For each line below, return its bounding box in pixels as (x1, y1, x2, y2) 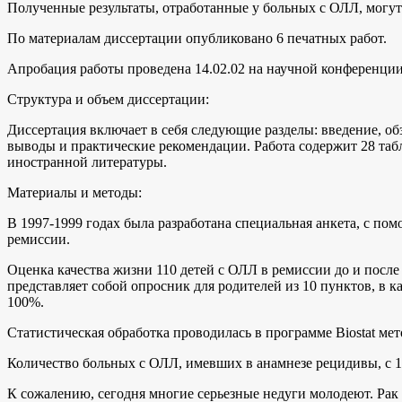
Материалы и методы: (7, 184, 142, 200)
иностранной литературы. (7, 153, 167, 170)
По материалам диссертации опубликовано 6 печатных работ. (7, 30, 387, 46)
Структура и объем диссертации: (7, 91, 209, 107)
